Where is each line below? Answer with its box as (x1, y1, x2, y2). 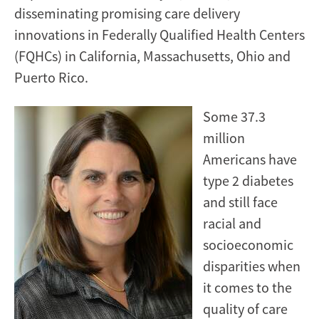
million (203, 128, 245, 147)
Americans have (203, 150, 297, 168)
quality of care (203, 299, 288, 318)
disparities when (203, 256, 300, 275)
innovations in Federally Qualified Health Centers (14, 25, 305, 43)
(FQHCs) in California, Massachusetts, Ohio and (14, 46, 291, 65)
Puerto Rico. (14, 68, 88, 86)
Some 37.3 (203, 107, 266, 125)
